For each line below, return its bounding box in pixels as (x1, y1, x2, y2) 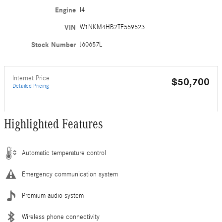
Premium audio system (22, 192, 84, 200)
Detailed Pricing (12, 82, 49, 89)
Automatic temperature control (22, 149, 106, 157)
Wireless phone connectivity (22, 213, 100, 221)
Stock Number (31, 41, 76, 49)
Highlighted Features (4, 116, 103, 131)
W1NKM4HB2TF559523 (80, 23, 145, 31)
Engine (55, 6, 76, 14)
